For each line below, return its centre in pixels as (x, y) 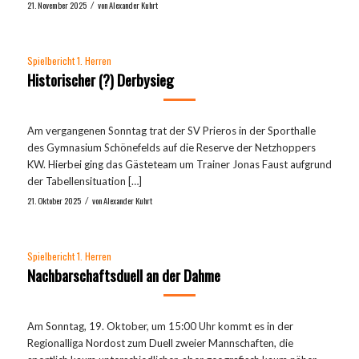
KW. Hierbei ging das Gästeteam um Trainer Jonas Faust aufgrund (179, 164)
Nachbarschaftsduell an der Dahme (123, 274)
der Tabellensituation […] (84, 181)
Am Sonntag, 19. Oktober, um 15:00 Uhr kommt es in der (160, 326)
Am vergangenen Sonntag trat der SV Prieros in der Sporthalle (171, 130)
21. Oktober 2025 (54, 200)
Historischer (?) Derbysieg (100, 79)
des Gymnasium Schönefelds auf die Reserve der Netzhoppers (171, 147)
